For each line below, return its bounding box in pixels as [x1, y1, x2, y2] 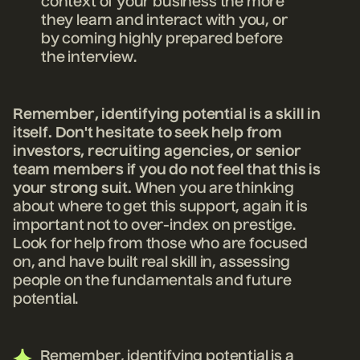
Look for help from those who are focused [13, 236, 308, 252]
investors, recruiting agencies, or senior [13, 144, 301, 159]
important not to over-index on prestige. [13, 218, 296, 233]
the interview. [41, 50, 137, 65]
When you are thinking [134, 181, 294, 196]
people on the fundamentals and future [13, 273, 292, 288]
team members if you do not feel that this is [13, 162, 321, 178]
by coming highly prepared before [41, 31, 284, 47]
